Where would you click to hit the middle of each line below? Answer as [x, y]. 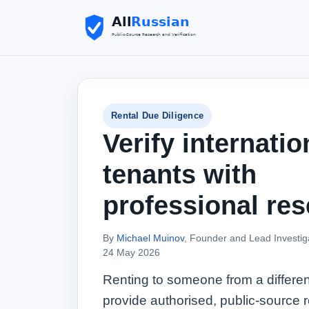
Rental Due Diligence [158, 116]
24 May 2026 [131, 252]
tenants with [180, 175]
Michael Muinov [150, 238]
